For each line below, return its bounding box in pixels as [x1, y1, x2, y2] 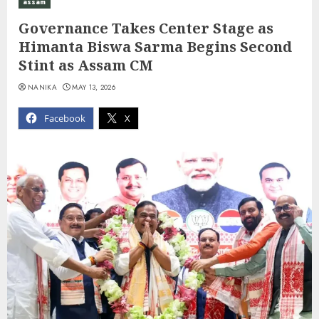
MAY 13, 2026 [72, 81, 116, 93]
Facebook [44, 111, 85, 125]
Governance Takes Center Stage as [19, 18, 273, 38]
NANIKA [28, 81, 57, 93]
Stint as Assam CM [19, 55, 153, 75]
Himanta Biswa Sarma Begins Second [19, 36, 292, 56]
